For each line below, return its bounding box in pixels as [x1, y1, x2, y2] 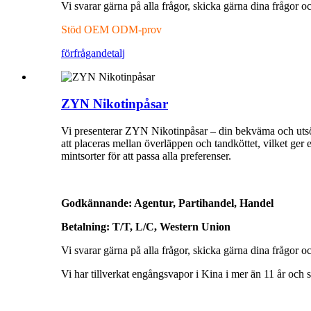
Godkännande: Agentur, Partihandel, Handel [61, 196, 274, 209]
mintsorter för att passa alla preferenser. [61, 149, 231, 162]
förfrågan [61, 47, 101, 60]
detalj [101, 47, 125, 60]
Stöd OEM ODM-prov [61, 24, 162, 36]
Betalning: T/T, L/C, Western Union [61, 220, 230, 233]
